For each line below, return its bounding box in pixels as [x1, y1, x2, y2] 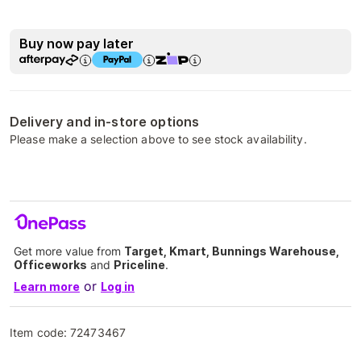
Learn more [14, 280, 80, 293]
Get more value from [14, 244, 124, 258]
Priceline [114, 258, 165, 272]
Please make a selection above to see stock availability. [10, 132, 307, 146]
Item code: [10, 326, 71, 339]
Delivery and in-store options [10, 114, 200, 130]
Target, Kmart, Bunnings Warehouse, [124, 244, 339, 258]
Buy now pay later [19, 35, 134, 52]
